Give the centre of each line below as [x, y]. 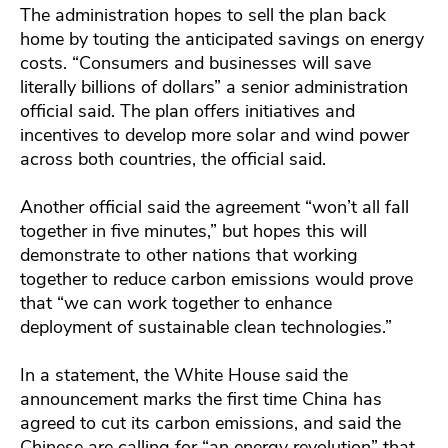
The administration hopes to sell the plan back [203, 15]
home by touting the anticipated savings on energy [222, 39]
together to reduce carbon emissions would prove [216, 279]
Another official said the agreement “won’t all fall [214, 207]
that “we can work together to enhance [176, 303]
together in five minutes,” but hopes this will [193, 231]
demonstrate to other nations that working [189, 255]
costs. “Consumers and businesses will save [195, 63]
